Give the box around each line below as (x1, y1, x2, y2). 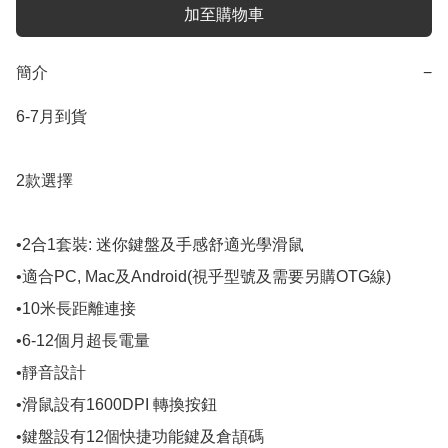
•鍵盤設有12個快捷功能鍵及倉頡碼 (16, 428, 264, 446)
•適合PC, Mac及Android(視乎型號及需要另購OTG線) (16, 268, 391, 286)
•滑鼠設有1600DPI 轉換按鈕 (16, 396, 217, 414)
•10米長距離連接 (16, 300, 136, 318)
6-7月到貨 (16, 108, 87, 126)
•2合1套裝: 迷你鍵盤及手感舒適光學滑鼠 (16, 236, 304, 254)
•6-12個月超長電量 (16, 332, 150, 350)
